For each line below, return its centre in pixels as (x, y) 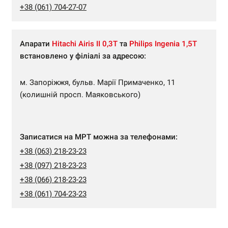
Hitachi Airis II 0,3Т (85, 44)
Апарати (36, 44)
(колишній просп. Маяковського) (80, 95)
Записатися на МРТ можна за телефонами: (99, 137)
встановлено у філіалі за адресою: (83, 56)
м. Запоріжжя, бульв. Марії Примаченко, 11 (97, 82)
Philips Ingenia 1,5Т (163, 44)
